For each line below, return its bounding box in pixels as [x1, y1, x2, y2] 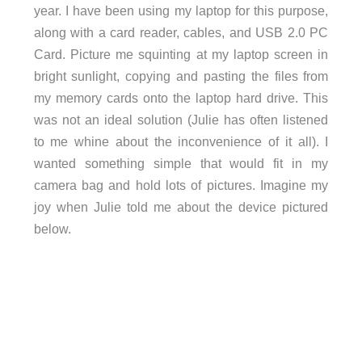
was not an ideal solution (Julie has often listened [33, 112, 329, 128]
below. [33, 221, 71, 237]
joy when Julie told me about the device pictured [33, 200, 329, 215]
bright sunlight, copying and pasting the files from [33, 69, 329, 84]
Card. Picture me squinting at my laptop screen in [33, 47, 329, 62]
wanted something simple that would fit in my [33, 156, 329, 171]
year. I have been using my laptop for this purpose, [33, 3, 329, 19]
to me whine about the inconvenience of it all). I [33, 134, 329, 149]
